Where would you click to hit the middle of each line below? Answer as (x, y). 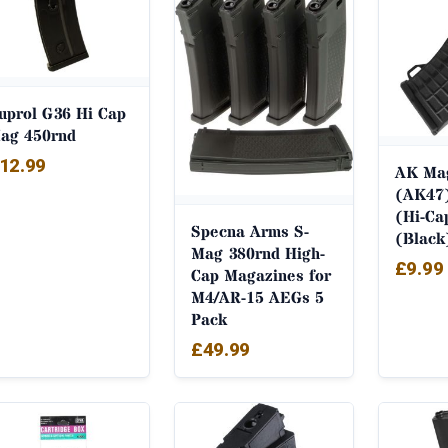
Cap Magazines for (260, 276)
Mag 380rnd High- (257, 254)
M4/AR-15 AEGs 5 (257, 298)
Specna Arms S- (249, 232)
